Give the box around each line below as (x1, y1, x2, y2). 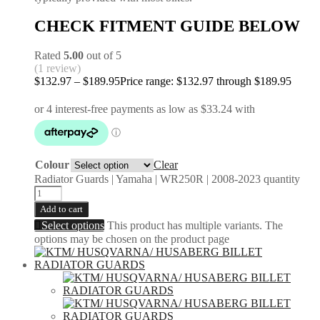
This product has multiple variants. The (107, 219, 283, 232)
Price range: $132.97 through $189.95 (120, 75, 291, 88)
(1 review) (34, 62, 81, 75)
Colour (35, 159, 69, 171)
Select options (41, 219, 104, 232)
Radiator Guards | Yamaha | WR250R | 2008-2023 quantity (34, 173, 300, 186)
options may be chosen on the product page (34, 233, 229, 246)
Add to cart (40, 204, 83, 215)
